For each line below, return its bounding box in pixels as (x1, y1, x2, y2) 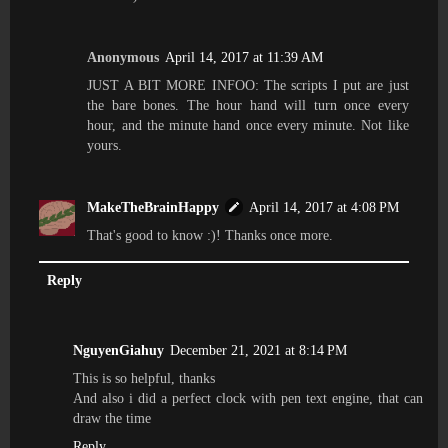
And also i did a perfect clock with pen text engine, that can (73, 389, 423, 406)
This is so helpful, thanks (73, 369, 215, 386)
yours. (87, 136, 123, 153)
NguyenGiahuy (73, 341, 164, 358)
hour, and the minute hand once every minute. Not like (87, 116, 409, 133)
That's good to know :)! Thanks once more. (87, 226, 334, 243)
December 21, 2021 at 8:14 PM (170, 341, 347, 358)
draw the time (73, 409, 151, 426)
